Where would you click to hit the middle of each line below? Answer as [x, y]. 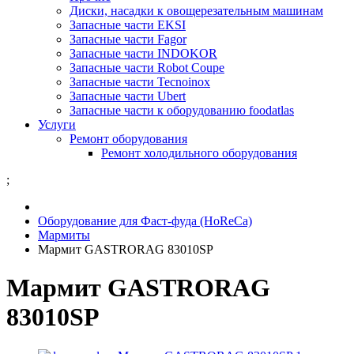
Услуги [57, 124]
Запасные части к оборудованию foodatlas [182, 110]
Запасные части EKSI [128, 25]
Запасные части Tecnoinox [140, 82]
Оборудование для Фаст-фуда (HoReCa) [145, 221]
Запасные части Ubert [128, 96]
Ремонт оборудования [128, 139]
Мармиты [64, 235]
